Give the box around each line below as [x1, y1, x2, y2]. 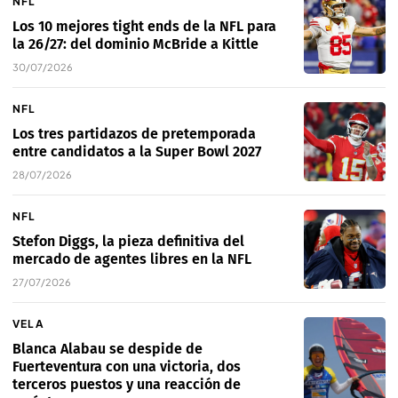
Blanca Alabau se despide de [12, 340, 203, 358]
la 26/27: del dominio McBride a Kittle [12, 36, 259, 53]
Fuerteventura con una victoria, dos [12, 358, 241, 376]
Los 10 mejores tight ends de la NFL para [12, 18, 276, 36]
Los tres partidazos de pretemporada [12, 125, 256, 143]
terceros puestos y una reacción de [12, 376, 241, 394]
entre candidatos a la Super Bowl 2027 [12, 143, 261, 161]
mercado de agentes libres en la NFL [12, 251, 251, 268]
